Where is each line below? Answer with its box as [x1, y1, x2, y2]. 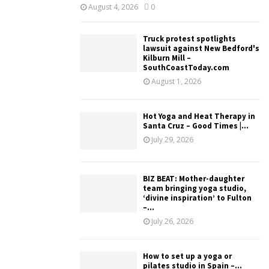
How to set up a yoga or [143, 251, 232, 262]
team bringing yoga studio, [143, 183, 246, 194]
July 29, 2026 [151, 134, 193, 145]
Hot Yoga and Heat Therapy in [143, 111, 255, 121]
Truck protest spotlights [143, 34, 236, 44]
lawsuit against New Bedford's [143, 43, 259, 53]
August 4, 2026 [88, 2, 138, 12]
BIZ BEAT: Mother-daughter [143, 174, 244, 184]
